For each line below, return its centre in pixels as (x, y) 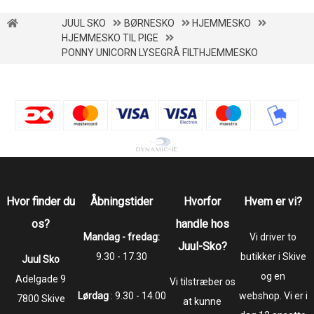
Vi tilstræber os (202, 281)
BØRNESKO (149, 23)
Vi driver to (273, 237)
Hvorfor (203, 201)
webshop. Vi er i (273, 295)
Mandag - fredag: (122, 237)
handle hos (202, 224)
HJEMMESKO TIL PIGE (110, 37)
